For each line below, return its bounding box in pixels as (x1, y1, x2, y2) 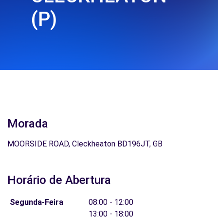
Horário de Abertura (7, 173, 111, 187)
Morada (7, 117, 48, 130)
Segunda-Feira (9, 198, 63, 207)
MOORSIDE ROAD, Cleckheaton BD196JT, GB (7, 139, 163, 148)
